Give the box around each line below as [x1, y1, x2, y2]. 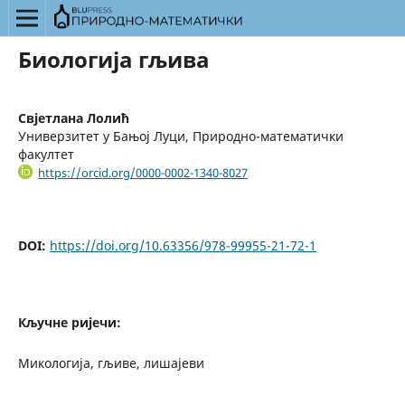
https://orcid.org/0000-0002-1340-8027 [38, 164, 249, 181]
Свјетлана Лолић [17, 108, 129, 127]
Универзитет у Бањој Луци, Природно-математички [17, 127, 344, 145]
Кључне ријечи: [17, 314, 121, 332]
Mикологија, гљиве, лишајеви [17, 354, 204, 372]
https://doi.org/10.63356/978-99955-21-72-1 [49, 237, 316, 255]
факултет [17, 145, 74, 163]
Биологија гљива [17, 43, 210, 74]
